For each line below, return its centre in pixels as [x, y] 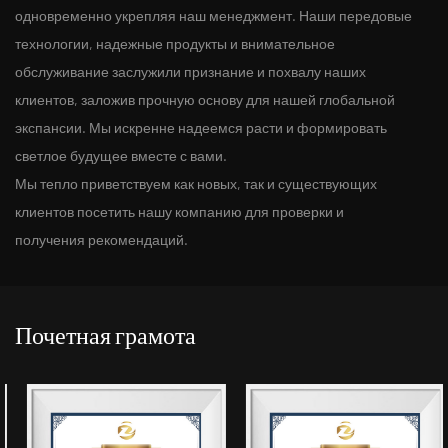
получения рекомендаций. [101, 240]
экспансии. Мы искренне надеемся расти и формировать [201, 128]
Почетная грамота [105, 338]
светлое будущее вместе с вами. [121, 156]
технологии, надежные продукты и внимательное [175, 44]
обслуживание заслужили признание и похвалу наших [190, 72]
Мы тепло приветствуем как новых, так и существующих [196, 184]
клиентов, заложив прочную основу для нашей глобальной [205, 100]
